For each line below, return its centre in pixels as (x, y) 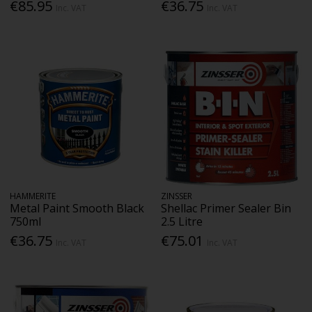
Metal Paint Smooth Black (77, 208)
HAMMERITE (33, 196)
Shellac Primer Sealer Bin (226, 208)
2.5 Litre (182, 221)
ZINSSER (177, 196)
